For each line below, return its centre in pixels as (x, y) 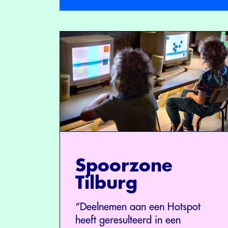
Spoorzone (124, 166)
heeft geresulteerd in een (128, 220)
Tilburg (106, 183)
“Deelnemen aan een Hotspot (138, 207)
